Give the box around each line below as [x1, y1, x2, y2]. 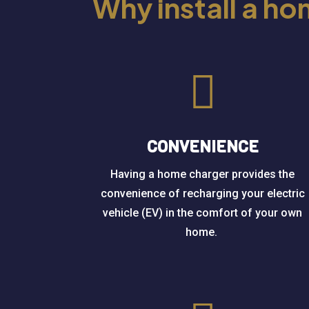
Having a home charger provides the [110, 167, 295, 181]
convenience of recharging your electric [100, 186, 305, 200]
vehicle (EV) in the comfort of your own [103, 206, 303, 219]
